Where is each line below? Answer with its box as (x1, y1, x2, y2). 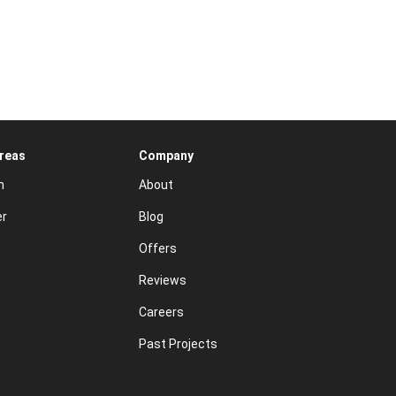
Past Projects (138, 337, 217, 352)
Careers (138, 305, 184, 320)
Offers (138, 241, 177, 256)
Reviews (138, 273, 187, 288)
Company (138, 148, 194, 164)
